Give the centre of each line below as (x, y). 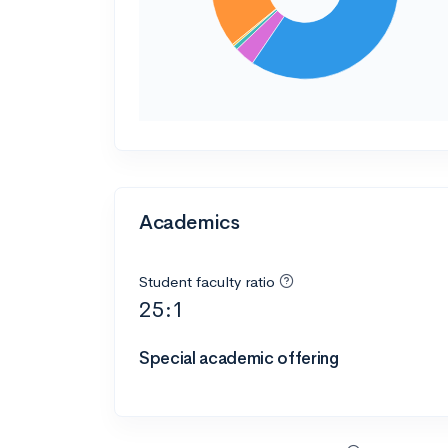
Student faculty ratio (207, 281)
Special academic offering (239, 358)
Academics (189, 222)
